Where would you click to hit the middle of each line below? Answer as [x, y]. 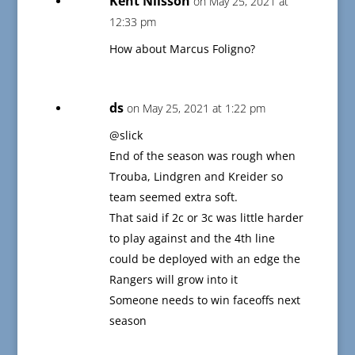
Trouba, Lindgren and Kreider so [196, 177]
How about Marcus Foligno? [182, 49]
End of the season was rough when [202, 156]
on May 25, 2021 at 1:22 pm [196, 109]
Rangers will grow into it [173, 280]
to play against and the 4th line [192, 239]
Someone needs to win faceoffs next [204, 300]
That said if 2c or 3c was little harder [206, 218]
